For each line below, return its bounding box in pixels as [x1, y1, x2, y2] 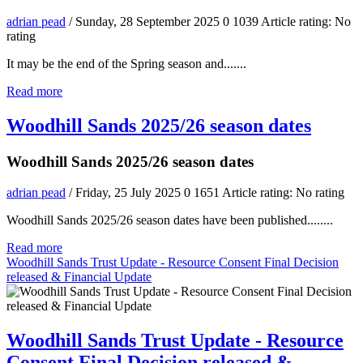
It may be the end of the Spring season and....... [6, 56, 246, 70]
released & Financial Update [6, 270, 152, 284]
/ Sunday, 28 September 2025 [69, 14, 220, 28]
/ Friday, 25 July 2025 [69, 186, 181, 200]
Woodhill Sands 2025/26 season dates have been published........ [6, 213, 333, 228]
